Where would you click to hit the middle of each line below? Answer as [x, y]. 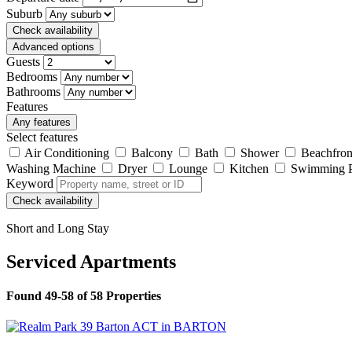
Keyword [30, 183]
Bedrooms [32, 76]
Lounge [188, 168]
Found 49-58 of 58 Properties [84, 295]
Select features [42, 137]
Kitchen [249, 168]
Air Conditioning [67, 152]
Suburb [24, 13]
